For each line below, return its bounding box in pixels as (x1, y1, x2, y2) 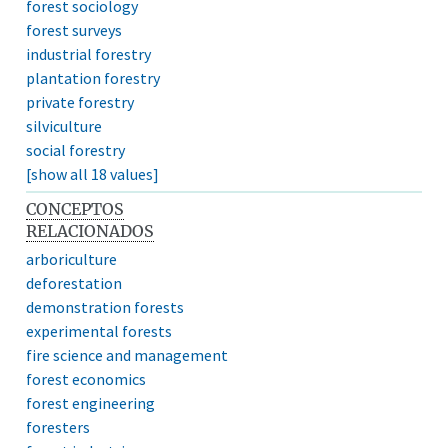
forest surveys (26, 19, 123, 40)
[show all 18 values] (26, 163, 160, 184)
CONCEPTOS (26, 198, 125, 219)
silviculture (26, 115, 103, 136)
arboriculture (26, 248, 118, 269)
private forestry (26, 91, 135, 112)
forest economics (26, 368, 147, 389)
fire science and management (26, 344, 229, 365)
